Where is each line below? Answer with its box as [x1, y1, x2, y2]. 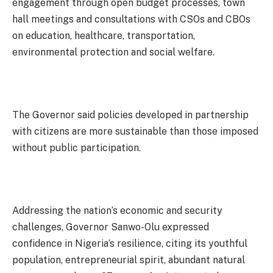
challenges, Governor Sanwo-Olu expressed [12, 221, 209, 233]
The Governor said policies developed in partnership [12, 109, 249, 121]
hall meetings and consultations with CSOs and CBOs [12, 13, 250, 26]
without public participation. [12, 142, 141, 154]
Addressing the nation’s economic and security [12, 205, 222, 217]
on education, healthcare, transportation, [12, 30, 195, 42]
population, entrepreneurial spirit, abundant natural [12, 254, 245, 266]
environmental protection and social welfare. [12, 46, 214, 58]
